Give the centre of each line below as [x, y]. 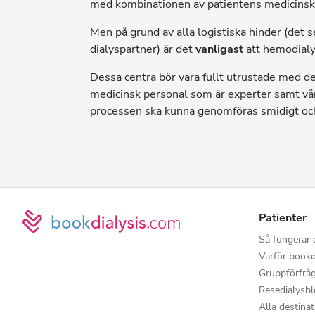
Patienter [283, 218]
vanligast [219, 49]
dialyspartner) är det [143, 49]
